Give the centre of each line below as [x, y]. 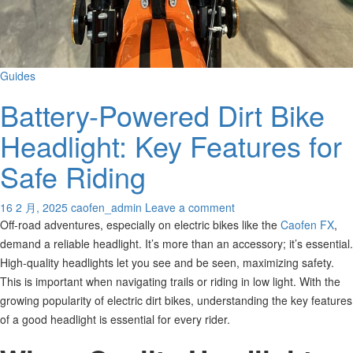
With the [320, 281]
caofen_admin [106, 207]
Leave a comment [190, 207]
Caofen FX [307, 225]
